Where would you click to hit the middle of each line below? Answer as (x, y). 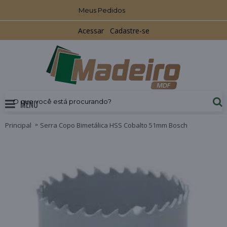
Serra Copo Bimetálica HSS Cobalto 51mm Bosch (114, 125)
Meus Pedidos (102, 10)
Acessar (91, 31)
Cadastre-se (129, 31)
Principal (18, 125)
